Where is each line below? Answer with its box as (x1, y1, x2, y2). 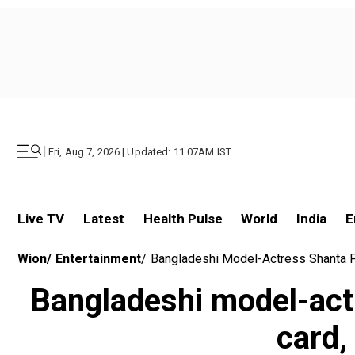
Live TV (17, 211, 64, 227)
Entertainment (55, 251, 141, 266)
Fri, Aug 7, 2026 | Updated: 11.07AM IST (48, 145, 232, 158)
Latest (82, 211, 124, 227)
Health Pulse (143, 211, 223, 227)
